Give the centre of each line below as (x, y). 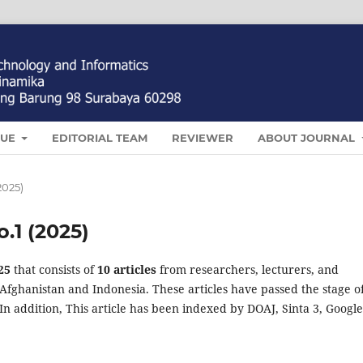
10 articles (127, 269)
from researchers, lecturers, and (248, 269)
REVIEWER (203, 137)
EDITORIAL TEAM (100, 137)
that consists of (54, 269)
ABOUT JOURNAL (308, 137)
